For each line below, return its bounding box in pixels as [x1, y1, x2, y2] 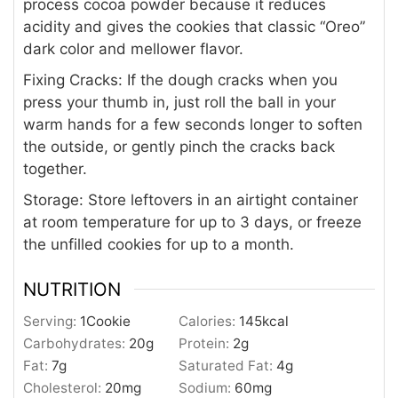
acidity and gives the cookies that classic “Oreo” [23, 18, 366, 36]
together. [23, 160, 88, 179]
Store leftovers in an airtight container [88, 191, 359, 210]
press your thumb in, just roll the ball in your [23, 93, 337, 112]
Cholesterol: [23, 378, 106, 396]
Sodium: [179, 378, 235, 396]
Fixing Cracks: [23, 71, 123, 90]
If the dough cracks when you [123, 71, 338, 90]
